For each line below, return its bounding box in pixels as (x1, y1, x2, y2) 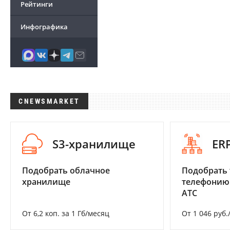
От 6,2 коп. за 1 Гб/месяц (22, 208, 109, 219)
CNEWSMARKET (18, 97, 80, 105)
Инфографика (21, 22, 68, 31)
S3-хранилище (52, 136, 136, 152)
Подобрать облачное (22, 165, 110, 177)
